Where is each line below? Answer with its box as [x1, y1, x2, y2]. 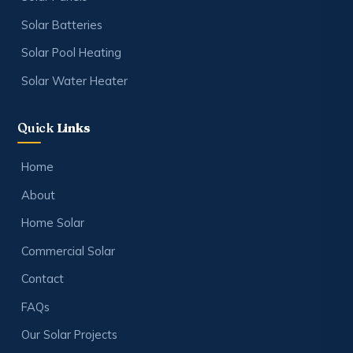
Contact [21, 271, 64, 287]
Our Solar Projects [21, 327, 117, 343]
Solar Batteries [21, 17, 102, 32]
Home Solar [21, 215, 84, 231]
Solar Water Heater [21, 72, 128, 88]
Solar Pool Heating [21, 45, 121, 61]
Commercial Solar [21, 243, 115, 258]
